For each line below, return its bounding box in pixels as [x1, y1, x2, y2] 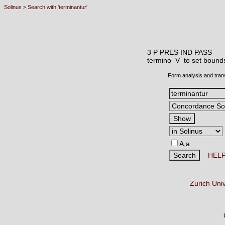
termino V [147, 56, 184, 64]
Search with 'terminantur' [28, 4, 87, 10]
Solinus [4, 4, 22, 10]
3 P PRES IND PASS [147, 48, 212, 56]
